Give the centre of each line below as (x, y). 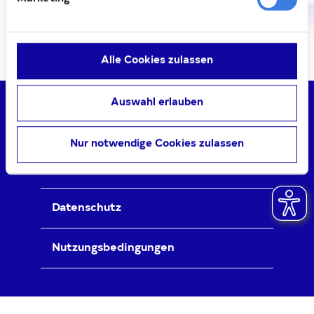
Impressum (82, 168)
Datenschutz (87, 208)
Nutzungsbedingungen (113, 248)
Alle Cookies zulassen (157, 61)
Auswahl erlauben (157, 102)
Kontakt (75, 128)
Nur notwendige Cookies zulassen (157, 144)
